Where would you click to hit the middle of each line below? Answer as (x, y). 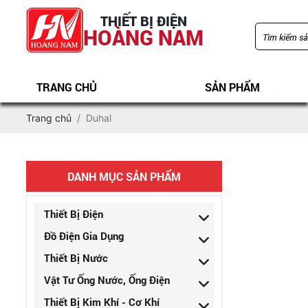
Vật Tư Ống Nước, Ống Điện (107, 280)
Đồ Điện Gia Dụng (84, 236)
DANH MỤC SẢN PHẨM (124, 176)
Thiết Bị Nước (76, 258)
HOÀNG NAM (143, 37)
